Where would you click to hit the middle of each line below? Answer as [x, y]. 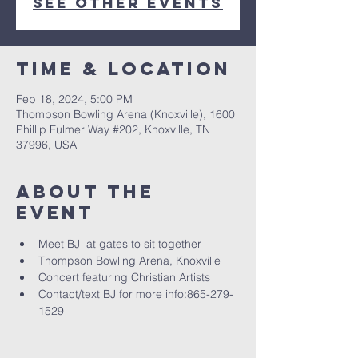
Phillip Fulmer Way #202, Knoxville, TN [113, 129]
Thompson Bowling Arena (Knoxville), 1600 [125, 114]
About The [85, 192]
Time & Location [123, 69]
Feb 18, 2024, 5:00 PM [74, 99]
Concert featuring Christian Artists [124, 277]
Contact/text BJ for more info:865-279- [136, 294]
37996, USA [46, 145]
